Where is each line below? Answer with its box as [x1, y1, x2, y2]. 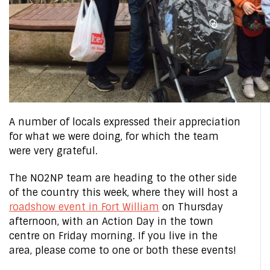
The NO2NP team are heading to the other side [9, 172, 237, 184]
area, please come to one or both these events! [9, 244, 236, 257]
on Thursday [159, 201, 223, 213]
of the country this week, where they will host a [9, 186, 238, 199]
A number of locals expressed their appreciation [9, 116, 240, 128]
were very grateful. [9, 145, 98, 157]
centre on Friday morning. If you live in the [9, 230, 218, 242]
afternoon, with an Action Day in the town [9, 215, 213, 228]
